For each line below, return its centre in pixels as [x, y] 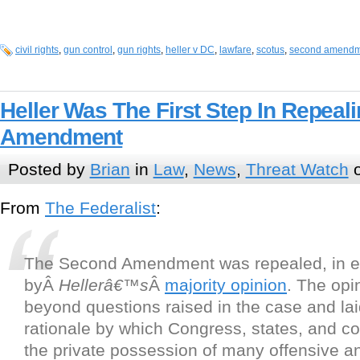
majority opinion [226, 285]
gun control [88, 50]
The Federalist [100, 208]
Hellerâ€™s [104, 285]
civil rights [37, 50]
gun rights [139, 50]
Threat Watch [297, 169]
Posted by [49, 169]
